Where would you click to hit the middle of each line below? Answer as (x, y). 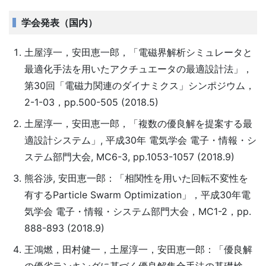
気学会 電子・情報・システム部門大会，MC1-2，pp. (137, 211)
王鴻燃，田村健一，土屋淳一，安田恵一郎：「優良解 (138, 249)
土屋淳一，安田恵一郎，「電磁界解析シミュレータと (138, 52)
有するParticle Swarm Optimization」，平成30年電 (137, 195)
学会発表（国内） (59, 23)
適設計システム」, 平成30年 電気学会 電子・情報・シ (140, 140)
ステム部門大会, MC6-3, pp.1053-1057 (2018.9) (129, 157)
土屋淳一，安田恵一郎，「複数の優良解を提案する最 (138, 123)
